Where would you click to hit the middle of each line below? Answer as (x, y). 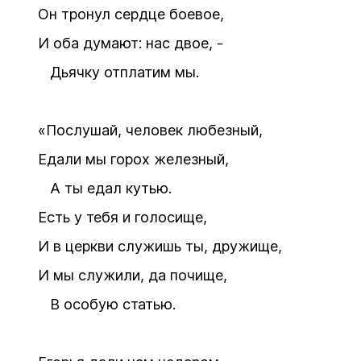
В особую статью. (107, 304)
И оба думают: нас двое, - (131, 43)
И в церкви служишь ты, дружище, (160, 246)
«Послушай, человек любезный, (150, 130)
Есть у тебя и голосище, (122, 217)
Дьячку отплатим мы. (118, 72)
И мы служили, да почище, (133, 275)
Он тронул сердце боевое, (131, 14)
